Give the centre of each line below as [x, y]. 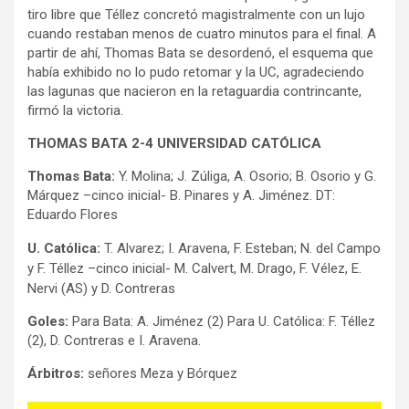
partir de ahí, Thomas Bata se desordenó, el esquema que [200, 52]
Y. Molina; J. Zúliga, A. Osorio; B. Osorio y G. [246, 176]
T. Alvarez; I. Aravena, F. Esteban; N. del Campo [241, 248]
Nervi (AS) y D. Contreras [101, 288]
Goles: [50, 321]
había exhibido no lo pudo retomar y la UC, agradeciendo [196, 72]
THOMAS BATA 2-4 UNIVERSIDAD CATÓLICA [174, 143]
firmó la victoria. [75, 110]
